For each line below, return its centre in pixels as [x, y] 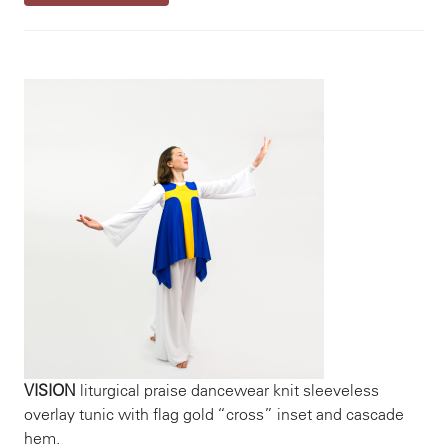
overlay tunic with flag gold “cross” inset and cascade [214, 414]
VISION [50, 390]
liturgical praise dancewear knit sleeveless [227, 390]
